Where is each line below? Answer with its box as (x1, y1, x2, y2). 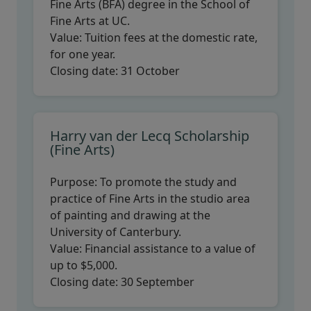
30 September (121, 274, 194, 289)
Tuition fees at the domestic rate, (82, 30, 258, 45)
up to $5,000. (50, 258, 117, 273)
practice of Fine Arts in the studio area (50, 191, 250, 206)
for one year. (50, 47, 115, 62)
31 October (118, 63, 180, 78)
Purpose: (50, 174, 100, 190)
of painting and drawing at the (50, 208, 210, 223)
